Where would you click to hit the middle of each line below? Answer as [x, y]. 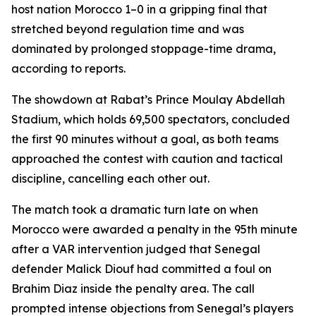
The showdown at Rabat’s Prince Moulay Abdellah [148, 99]
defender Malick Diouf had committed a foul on [141, 269]
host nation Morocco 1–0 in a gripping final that [139, 9]
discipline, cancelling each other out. [110, 178]
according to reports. [68, 68]
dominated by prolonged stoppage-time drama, [144, 49]
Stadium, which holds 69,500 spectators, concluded [151, 119]
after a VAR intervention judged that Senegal [136, 249]
